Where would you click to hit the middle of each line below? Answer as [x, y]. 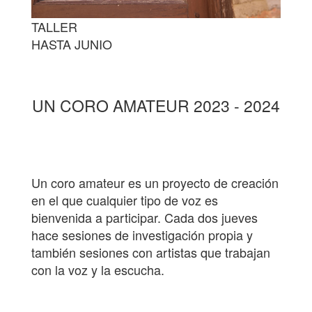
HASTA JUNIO [72, 44]
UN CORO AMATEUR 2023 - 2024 [156, 105]
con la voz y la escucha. [98, 269]
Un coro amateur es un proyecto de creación [155, 182]
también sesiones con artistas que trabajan [151, 252]
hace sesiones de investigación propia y [142, 234]
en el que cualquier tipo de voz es [125, 200]
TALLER [54, 26]
